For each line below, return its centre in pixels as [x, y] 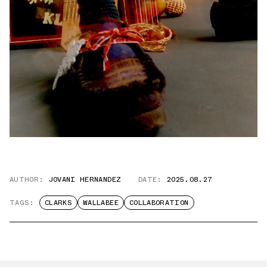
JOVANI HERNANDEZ [85, 179]
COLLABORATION [159, 202]
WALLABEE [100, 202]
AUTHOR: [27, 179]
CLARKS [58, 202]
